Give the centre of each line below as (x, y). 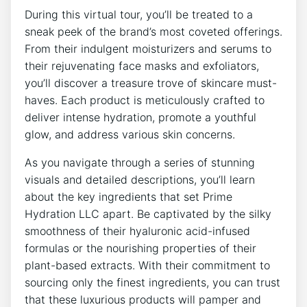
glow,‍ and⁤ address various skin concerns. (130, 135)
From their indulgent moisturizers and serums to (148, 49)
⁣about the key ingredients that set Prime (128, 197)
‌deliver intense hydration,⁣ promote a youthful (140, 118)
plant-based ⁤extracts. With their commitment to (147, 266)
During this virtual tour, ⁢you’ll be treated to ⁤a (139, 15)
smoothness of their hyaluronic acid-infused (137, 231)
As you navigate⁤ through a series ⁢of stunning (140, 163)
